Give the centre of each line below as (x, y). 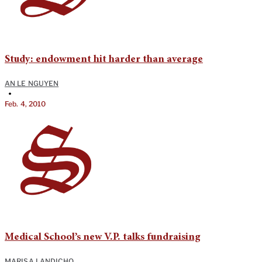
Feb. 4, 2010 (25, 104)
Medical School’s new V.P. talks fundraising (103, 237)
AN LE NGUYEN (32, 83)
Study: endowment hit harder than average (104, 59)
